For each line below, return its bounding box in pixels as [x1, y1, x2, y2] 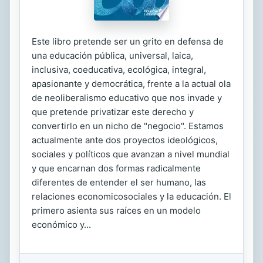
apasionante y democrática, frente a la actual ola [32, 78, 231, 89]
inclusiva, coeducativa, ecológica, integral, [32, 64, 206, 75]
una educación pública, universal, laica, [32, 50, 193, 61]
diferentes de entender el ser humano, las [32, 177, 206, 188]
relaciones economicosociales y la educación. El [32, 191, 231, 202]
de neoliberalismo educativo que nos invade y [32, 92, 222, 103]
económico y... [32, 219, 91, 230]
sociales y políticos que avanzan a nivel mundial [32, 149, 230, 160]
